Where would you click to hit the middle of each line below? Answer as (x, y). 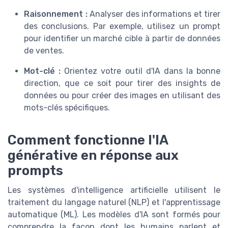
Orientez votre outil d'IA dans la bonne (140, 71)
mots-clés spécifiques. (68, 107)
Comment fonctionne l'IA (88, 140)
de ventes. (44, 50)
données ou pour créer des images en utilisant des (122, 95)
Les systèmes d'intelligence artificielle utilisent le (114, 190)
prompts (35, 170)
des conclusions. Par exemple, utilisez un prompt (122, 26)
